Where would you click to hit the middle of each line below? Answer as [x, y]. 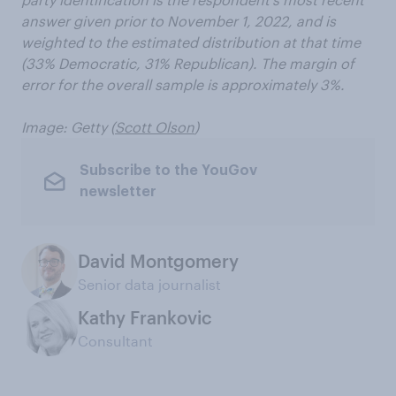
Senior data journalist [149, 284]
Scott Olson [155, 126]
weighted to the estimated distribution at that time [191, 42]
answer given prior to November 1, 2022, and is [179, 20]
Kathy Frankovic [145, 317]
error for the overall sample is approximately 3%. [183, 84]
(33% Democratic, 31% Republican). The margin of [188, 63]
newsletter [118, 192]
